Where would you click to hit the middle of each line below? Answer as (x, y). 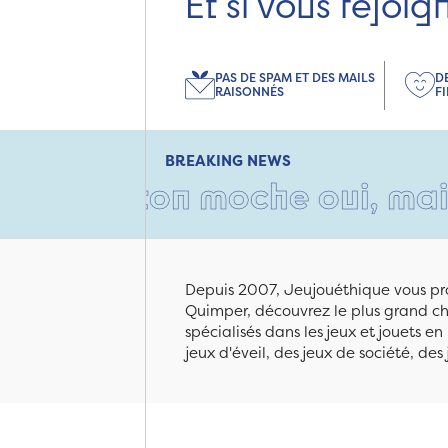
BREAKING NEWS (228, 160)
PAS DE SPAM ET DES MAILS (295, 78)
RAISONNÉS (249, 92)
